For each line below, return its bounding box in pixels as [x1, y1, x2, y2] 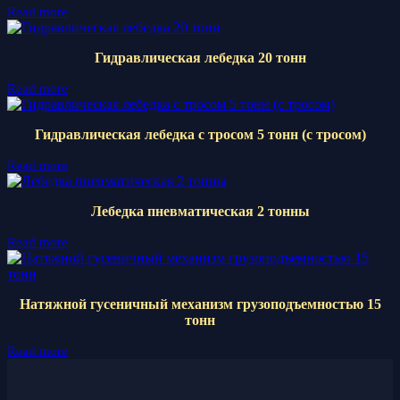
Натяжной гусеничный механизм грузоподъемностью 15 [19, 296, 381, 312]
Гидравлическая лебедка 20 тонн [94, 49, 306, 65]
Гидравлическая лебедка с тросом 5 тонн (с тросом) [34, 126, 366, 142]
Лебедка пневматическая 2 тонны [90, 203, 310, 219]
